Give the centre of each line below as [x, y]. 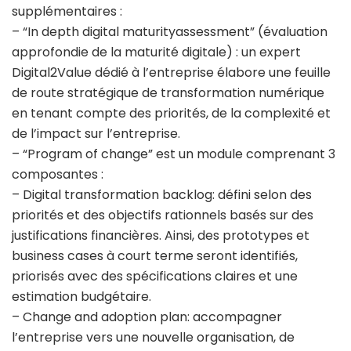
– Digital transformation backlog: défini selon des [162, 195]
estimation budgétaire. [81, 297]
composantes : [58, 175]
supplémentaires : [67, 12]
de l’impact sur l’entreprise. [96, 134]
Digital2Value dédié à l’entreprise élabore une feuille [171, 73]
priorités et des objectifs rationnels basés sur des [163, 215]
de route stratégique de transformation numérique [168, 93]
